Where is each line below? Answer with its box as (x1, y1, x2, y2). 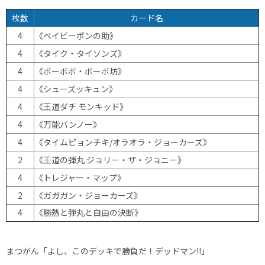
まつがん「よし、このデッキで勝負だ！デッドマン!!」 (6, 244, 209, 257)
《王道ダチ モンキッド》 (35, 100, 128, 112)
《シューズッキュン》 (35, 82, 117, 95)
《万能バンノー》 (35, 118, 101, 130)
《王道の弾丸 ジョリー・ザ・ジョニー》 (35, 153, 186, 166)
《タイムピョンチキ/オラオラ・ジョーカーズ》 (35, 135, 211, 148)
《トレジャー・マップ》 (35, 171, 125, 183)
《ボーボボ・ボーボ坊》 (35, 64, 126, 77)
